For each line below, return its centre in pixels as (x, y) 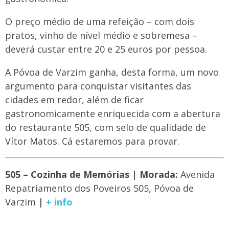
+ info (59, 202)
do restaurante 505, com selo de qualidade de (106, 128)
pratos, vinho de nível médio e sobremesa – (101, 36)
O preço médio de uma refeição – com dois (100, 22)
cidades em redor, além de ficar (74, 100)
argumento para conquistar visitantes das (98, 86)
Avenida (196, 175)
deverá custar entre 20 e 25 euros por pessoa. (106, 49)
